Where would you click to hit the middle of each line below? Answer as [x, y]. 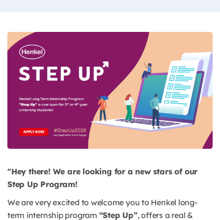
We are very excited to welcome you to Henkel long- [102, 203]
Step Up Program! [44, 184]
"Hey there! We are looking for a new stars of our [103, 172]
